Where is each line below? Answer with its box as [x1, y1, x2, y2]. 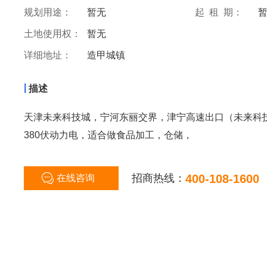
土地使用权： [24, 29, 81, 39]
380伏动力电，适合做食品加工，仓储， [24, 130, 193, 140]
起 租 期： [195, 7, 252, 17]
